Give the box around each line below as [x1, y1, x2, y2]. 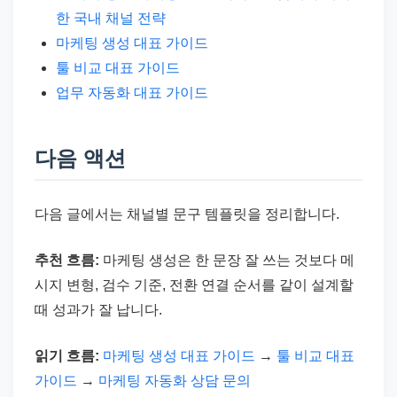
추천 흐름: [35, 253, 99, 269]
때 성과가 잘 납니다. [35, 302, 162, 318]
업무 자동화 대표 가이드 [56, 84, 208, 100]
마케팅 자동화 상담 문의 [98, 373, 251, 389]
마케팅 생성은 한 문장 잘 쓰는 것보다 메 [99, 253, 354, 269]
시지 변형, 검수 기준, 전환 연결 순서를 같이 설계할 [35, 277, 354, 293]
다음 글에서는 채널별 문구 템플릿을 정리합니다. [35, 206, 339, 222]
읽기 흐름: [35, 348, 99, 364]
